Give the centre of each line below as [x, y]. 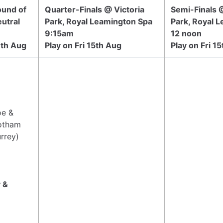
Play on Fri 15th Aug [83, 45]
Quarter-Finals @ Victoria [95, 9]
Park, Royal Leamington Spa [99, 21]
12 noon [186, 33]
